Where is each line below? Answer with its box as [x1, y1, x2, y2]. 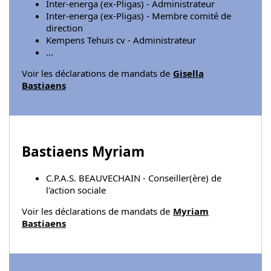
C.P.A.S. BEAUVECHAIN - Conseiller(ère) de [46, 172, 221, 184]
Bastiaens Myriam [22, 142, 145, 161]
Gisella [173, 67, 204, 80]
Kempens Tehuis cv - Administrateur [46, 34, 196, 47]
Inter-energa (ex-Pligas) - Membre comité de [46, 10, 231, 22]
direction [46, 22, 83, 34]
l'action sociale [46, 184, 106, 197]
